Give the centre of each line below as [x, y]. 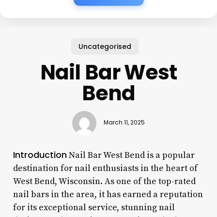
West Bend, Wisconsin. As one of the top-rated [104, 181]
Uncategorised [105, 46]
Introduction [40, 155]
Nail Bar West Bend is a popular [131, 155]
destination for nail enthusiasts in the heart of [105, 168]
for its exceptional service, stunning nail [94, 207]
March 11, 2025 [124, 123]
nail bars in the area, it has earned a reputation [108, 194]
